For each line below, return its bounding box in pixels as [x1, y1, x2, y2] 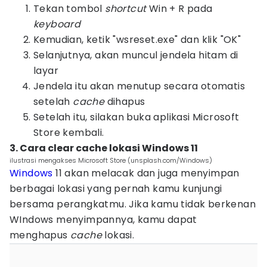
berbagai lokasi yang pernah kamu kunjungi [10, 182, 222, 195]
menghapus [10, 228, 71, 242]
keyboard [33, 17, 81, 31]
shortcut [105, 2, 147, 15]
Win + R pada [146, 2, 213, 15]
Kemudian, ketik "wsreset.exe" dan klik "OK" [33, 33, 241, 46]
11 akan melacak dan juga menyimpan [52, 166, 240, 180]
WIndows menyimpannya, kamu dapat [10, 213, 197, 226]
